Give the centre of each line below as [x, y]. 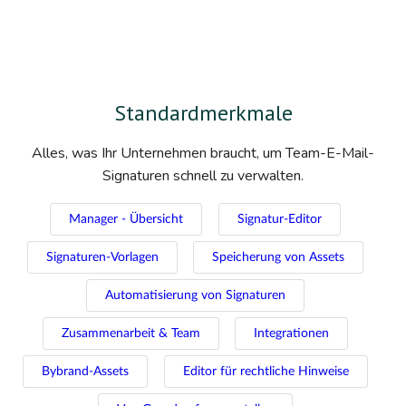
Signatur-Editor [279, 220]
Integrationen [291, 334]
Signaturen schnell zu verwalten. [203, 176]
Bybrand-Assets [85, 372]
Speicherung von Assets [278, 258]
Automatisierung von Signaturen [195, 296]
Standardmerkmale [203, 113]
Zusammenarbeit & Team [130, 334]
